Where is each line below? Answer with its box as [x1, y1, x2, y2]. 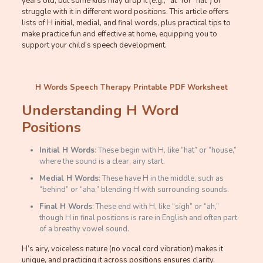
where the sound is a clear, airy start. [39, 156, 165, 167]
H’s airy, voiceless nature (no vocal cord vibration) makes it [21, 244, 223, 254]
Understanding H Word [21, 101, 179, 120]
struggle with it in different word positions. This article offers [21, 6, 229, 17]
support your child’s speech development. [21, 40, 167, 50]
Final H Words [39, 201, 92, 212]
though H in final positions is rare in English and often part [39, 213, 237, 223]
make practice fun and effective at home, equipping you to [21, 29, 217, 39]
